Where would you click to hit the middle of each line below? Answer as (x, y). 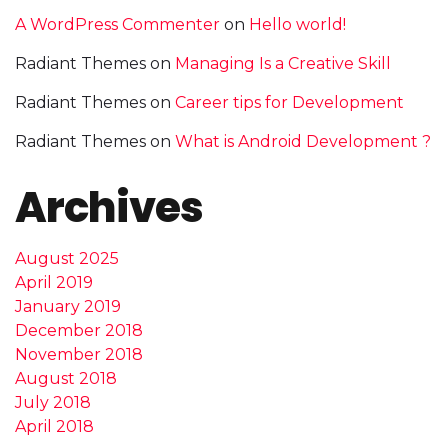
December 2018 (79, 330)
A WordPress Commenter (117, 24)
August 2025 (67, 258)
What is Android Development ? (303, 141)
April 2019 (54, 282)
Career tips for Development (289, 102)
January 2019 (68, 306)
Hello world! (297, 24)
